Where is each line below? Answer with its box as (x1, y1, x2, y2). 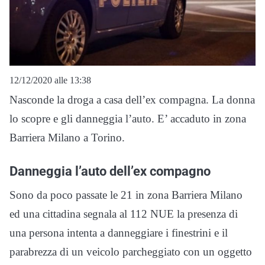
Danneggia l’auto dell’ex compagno (9, 163, 211, 179)
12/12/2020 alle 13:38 (9, 75, 91, 85)
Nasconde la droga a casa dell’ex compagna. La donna (9, 93, 255, 106)
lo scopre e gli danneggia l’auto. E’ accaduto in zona (9, 112, 246, 125)
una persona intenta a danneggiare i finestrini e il (9, 226, 228, 239)
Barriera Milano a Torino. (9, 131, 125, 144)
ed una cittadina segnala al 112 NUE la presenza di (9, 207, 238, 220)
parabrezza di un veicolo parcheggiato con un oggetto (9, 245, 252, 258)
